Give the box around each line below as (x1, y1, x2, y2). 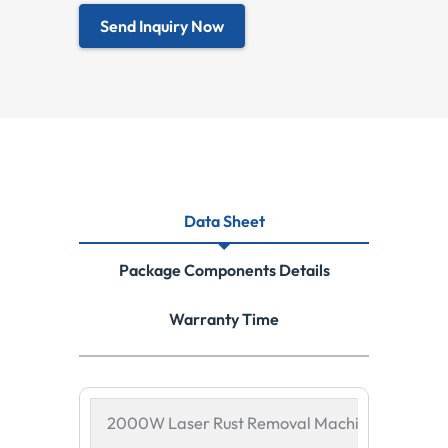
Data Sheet (183, 210, 265, 231)
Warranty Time (169, 308, 279, 329)
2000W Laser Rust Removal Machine (107, 412, 378, 433)
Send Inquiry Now (100, 15, 224, 36)
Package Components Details (118, 259, 330, 280)
